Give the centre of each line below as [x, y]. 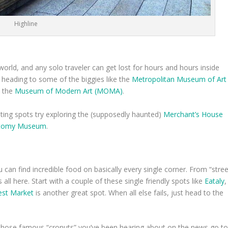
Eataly [215, 181]
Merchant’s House [193, 114]
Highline [26, 24]
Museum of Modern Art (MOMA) [69, 91]
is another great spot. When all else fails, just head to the [129, 193]
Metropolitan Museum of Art [179, 79]
